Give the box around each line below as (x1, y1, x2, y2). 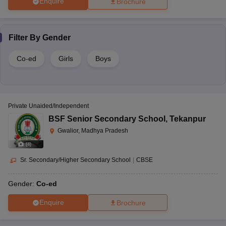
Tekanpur (169, 114, 206, 123)
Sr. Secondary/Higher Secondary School (20, 156, 131, 163)
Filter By (9, 33, 42, 42)
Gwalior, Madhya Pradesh (58, 127, 128, 134)
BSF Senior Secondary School (48, 114, 165, 123)
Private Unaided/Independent (8, 102, 89, 109)
